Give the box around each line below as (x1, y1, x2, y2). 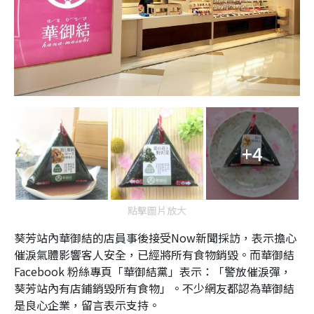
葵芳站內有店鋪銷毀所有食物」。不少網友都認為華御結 (14, 279, 294, 296)
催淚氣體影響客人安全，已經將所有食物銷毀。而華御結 (14, 245, 294, 263)
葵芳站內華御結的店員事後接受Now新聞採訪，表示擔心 (14, 228, 296, 246)
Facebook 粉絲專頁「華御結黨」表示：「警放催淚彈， (14, 262, 292, 280)
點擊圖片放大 (128, 203, 186, 217)
